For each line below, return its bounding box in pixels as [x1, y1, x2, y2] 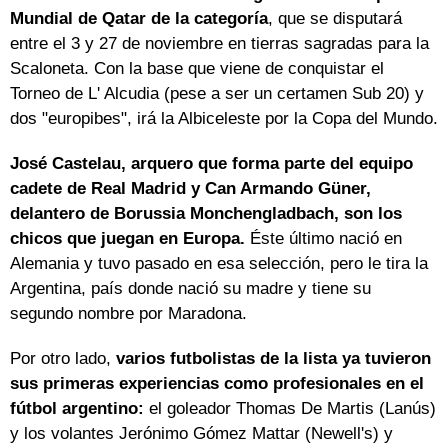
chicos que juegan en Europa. [10, 229, 245, 249]
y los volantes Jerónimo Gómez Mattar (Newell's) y [10, 424, 393, 444]
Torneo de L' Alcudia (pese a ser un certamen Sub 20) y [10, 84, 424, 104]
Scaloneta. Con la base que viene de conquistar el [10, 59, 384, 79]
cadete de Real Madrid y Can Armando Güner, [10, 179, 371, 199]
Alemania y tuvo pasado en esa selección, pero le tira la [10, 254, 428, 274]
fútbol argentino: [10, 399, 144, 419]
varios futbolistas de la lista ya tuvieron [116, 349, 431, 369]
